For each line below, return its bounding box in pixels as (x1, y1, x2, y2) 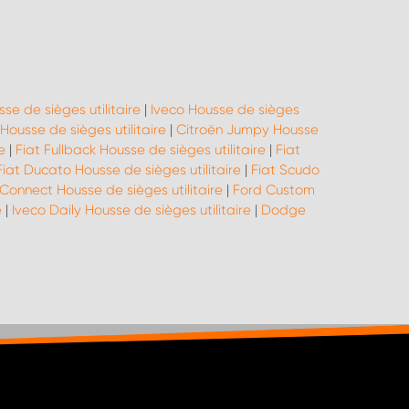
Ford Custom (233, 182, 315, 198)
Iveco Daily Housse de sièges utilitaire (12, 202, 251, 218)
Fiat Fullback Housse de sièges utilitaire (16, 142, 266, 158)
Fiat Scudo (250, 162, 320, 178)
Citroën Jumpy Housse (176, 121, 319, 138)
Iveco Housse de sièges (150, 101, 299, 118)
